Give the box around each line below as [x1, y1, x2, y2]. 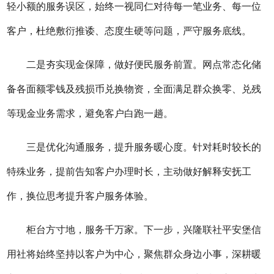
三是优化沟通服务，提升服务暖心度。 [26, 142, 193, 153]
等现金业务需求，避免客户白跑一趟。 [7, 108, 174, 119]
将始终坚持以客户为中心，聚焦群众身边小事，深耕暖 [26, 249, 262, 260]
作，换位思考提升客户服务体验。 [7, 191, 154, 202]
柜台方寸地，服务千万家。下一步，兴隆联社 [26, 224, 223, 235]
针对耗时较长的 [193, 142, 262, 153]
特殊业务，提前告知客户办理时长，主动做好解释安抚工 [7, 166, 252, 177]
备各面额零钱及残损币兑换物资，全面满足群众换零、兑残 [7, 84, 262, 95]
